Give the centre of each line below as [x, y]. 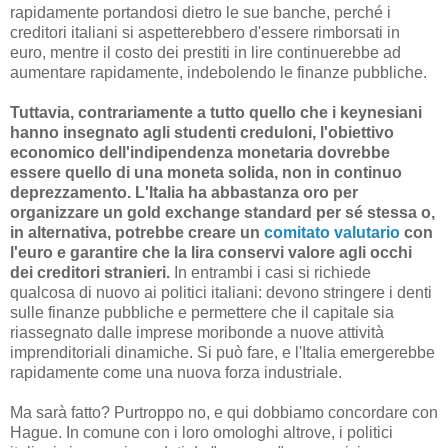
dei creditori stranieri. [90, 273]
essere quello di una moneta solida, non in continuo [206, 173]
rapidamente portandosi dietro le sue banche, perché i [200, 13]
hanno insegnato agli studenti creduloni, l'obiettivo [202, 133]
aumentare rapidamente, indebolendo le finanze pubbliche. [218, 73]
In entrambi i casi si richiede [270, 273]
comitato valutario [332, 233]
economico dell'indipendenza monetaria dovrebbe [200, 153]
